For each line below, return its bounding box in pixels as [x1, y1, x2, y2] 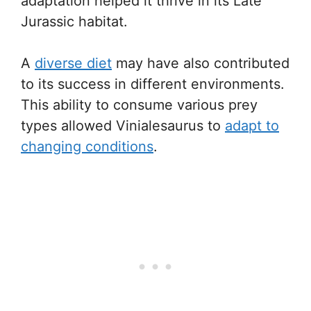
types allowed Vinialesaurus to [21, 117, 225, 134]
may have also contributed [112, 55, 289, 72]
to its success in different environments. [21, 76, 285, 92]
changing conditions [21, 138, 153, 155]
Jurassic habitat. [21, 13, 128, 30]
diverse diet [35, 55, 112, 72]
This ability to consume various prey [21, 96, 258, 113]
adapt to [225, 117, 279, 134]
